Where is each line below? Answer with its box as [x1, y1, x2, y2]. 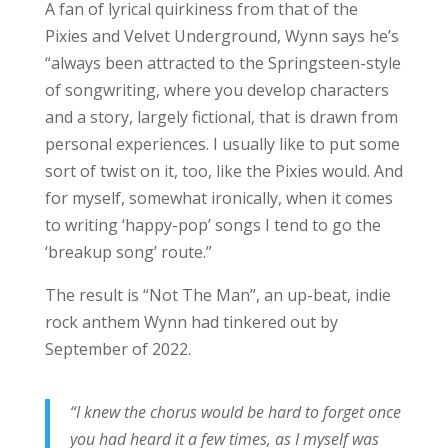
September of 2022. [44, 337, 191, 360]
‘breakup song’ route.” [44, 240, 212, 263]
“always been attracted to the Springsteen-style [44, 51, 401, 74]
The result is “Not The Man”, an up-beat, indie [44, 283, 391, 306]
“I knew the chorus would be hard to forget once [69, 400, 401, 423]
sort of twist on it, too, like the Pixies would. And [44, 159, 403, 182]
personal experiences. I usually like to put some [44, 132, 400, 155]
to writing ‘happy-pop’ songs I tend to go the [44, 213, 381, 236]
